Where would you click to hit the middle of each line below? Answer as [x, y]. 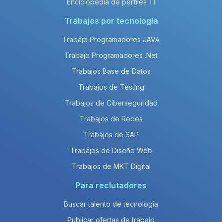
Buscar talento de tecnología [111, 204]
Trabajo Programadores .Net [111, 55]
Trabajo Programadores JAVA [111, 40]
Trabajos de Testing [111, 87]
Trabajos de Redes [111, 119]
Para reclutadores [111, 186]
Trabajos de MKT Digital [111, 166]
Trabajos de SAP [111, 135]
